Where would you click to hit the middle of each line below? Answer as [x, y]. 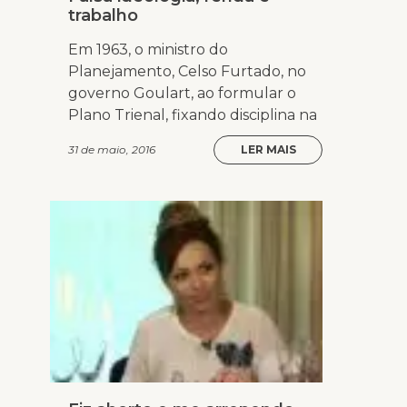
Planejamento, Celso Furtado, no [187, 72]
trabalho [103, 16]
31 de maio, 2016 [112, 150]
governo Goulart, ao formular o [182, 94]
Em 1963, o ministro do [148, 50]
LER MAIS [268, 150]
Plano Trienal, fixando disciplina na [193, 115]
